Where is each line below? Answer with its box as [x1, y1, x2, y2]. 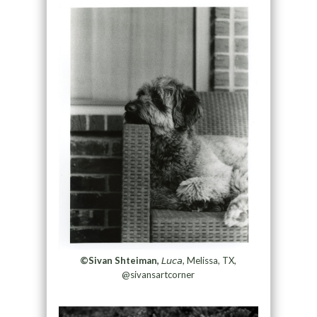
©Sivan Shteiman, [80, 254, 160, 266]
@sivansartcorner [122, 268, 195, 280]
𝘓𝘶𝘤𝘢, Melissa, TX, [159, 254, 237, 266]
